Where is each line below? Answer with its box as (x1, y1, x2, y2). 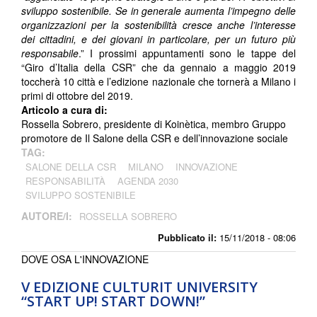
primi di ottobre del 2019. (21, 88, 133, 103)
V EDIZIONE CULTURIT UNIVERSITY (21, 277, 258, 297)
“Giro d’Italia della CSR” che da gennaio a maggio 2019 (21, 60, 296, 75)
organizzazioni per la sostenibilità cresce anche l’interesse (21, 18, 296, 33)
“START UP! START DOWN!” (21, 292, 205, 311)
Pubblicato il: (158, 231, 217, 245)
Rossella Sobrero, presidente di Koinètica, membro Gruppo (21, 117, 286, 132)
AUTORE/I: (21, 209, 75, 224)
